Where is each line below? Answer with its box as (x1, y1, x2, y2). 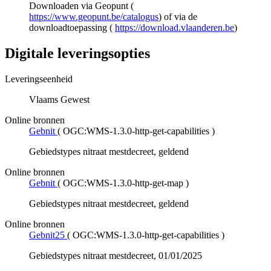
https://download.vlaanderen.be (115, 22, 234, 33)
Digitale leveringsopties (5, 45, 150, 62)
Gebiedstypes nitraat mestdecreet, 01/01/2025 (29, 250, 202, 261)
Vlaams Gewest (29, 94, 90, 105)
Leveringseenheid (5, 74, 73, 85)
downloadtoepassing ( (29, 22, 115, 33)
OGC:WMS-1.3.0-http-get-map (63, 178, 183, 189)
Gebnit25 (29, 230, 65, 241)
